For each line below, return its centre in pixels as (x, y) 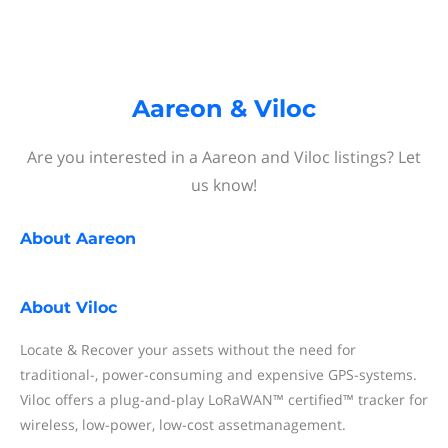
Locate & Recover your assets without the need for (188, 349)
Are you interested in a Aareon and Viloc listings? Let (224, 157)
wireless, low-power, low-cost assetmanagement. (183, 424)
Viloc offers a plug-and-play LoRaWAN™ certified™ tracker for (224, 399)
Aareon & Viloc (224, 108)
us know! (224, 185)
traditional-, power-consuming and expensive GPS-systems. (218, 374)
